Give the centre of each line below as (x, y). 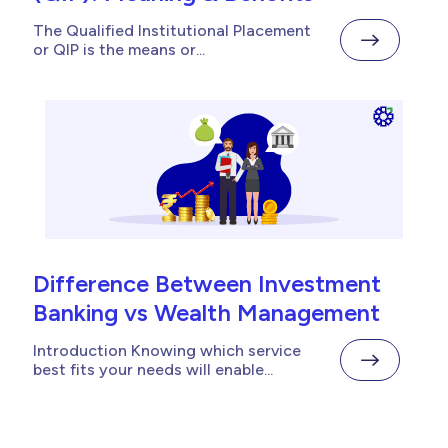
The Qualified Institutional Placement (172, 30)
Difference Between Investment (207, 284)
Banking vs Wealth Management (206, 313)
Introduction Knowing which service (167, 351)
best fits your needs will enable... (153, 370)
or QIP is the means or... (119, 49)
